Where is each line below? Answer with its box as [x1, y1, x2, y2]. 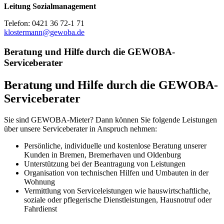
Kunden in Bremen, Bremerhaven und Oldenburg [24, 150, 181, 159]
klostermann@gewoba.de [4, 28, 84, 37]
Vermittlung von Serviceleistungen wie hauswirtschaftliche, [24, 186, 210, 195]
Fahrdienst [24, 204, 57, 213]
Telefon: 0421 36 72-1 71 [4, 19, 84, 28]
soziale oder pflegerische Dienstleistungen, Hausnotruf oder [24, 195, 211, 204]
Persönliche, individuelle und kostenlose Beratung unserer [24, 141, 206, 150]
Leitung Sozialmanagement [4, 2, 96, 11]
